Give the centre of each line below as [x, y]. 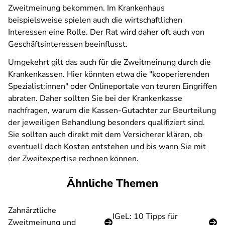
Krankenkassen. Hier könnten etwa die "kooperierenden [109, 74]
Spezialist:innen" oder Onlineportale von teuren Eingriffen [113, 86]
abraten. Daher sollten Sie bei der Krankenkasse [95, 98]
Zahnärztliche [32, 210]
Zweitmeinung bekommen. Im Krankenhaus [86, 8]
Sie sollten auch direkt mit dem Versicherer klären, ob [105, 135]
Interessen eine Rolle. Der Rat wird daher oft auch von [106, 32]
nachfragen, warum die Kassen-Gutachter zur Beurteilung [112, 110]
